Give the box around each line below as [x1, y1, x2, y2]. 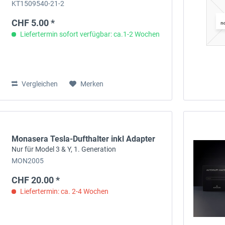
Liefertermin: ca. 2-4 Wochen [19, 187, 109, 196]
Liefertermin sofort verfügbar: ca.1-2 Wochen [19, 30, 160, 38]
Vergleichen [20, 79, 58, 88]
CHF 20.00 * [12, 175, 60, 186]
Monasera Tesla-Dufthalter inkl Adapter [12, 134, 156, 144]
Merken [80, 79, 104, 88]
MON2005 [12, 157, 44, 166]
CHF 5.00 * [12, 17, 55, 28]
